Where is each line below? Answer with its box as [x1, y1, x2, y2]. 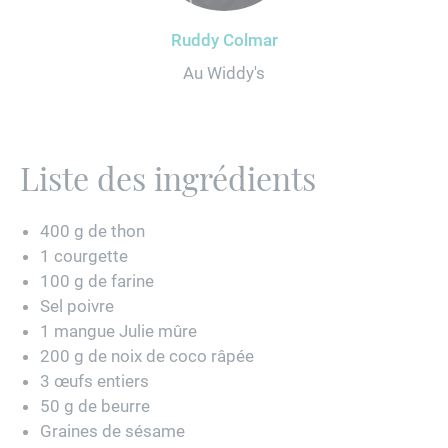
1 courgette [40, 246, 128, 267]
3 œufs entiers [40, 371, 149, 392]
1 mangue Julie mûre [40, 321, 197, 342]
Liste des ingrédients [20, 156, 316, 200]
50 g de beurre [40, 396, 150, 417]
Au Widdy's [183, 63, 265, 84]
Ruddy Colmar [170, 29, 278, 50]
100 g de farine [40, 271, 154, 292]
